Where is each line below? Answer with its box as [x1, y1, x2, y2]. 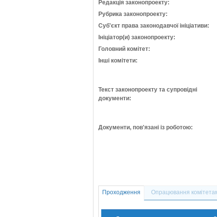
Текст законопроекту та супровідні [98, 86, 197, 93]
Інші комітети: [98, 57, 138, 64]
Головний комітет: [98, 46, 150, 52]
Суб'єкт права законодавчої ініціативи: [98, 22, 209, 29]
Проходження [102, 189, 140, 196]
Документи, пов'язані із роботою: [98, 124, 193, 131]
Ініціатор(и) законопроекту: [98, 34, 175, 41]
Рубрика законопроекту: [98, 11, 168, 17]
